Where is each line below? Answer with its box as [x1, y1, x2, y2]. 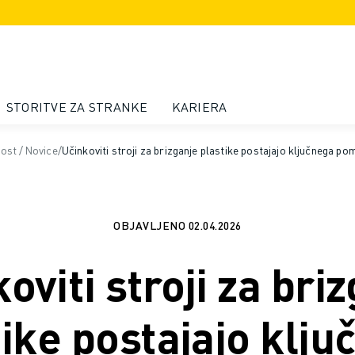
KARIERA [171, 98, 227, 115]
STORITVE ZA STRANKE [6, 98, 148, 115]
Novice [24, 143, 58, 157]
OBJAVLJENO [113, 218, 186, 232]
